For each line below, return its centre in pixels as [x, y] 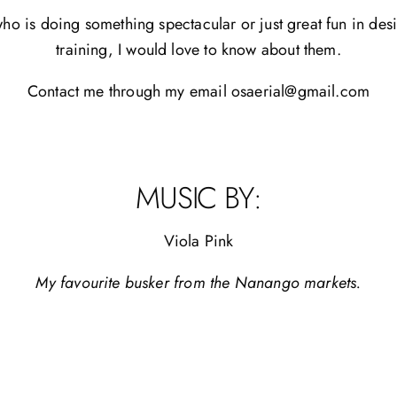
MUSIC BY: [198, 198]
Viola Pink [198, 241]
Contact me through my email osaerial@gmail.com [198, 91]
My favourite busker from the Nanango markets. [198, 282]
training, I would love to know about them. [198, 49]
